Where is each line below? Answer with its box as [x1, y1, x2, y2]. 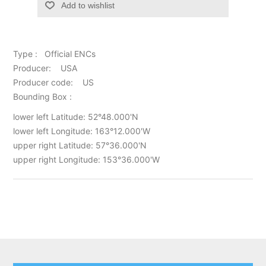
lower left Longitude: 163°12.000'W [13, 125, 151, 136]
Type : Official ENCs [13, 48, 96, 59]
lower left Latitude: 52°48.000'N [13, 111, 139, 122]
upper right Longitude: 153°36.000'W [13, 154, 160, 164]
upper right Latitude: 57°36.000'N [13, 140, 147, 150]
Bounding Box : [13, 91, 72, 102]
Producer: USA [13, 62, 78, 73]
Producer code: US [13, 77, 94, 87]
